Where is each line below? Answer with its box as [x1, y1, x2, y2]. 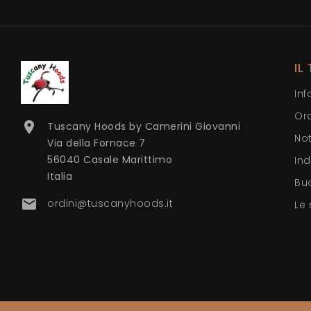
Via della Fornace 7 [47, 135, 146, 150]
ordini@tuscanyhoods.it [47, 196, 173, 210]
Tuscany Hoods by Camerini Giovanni [47, 119, 240, 133]
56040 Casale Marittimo [47, 152, 172, 167]
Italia [47, 169, 72, 183]
